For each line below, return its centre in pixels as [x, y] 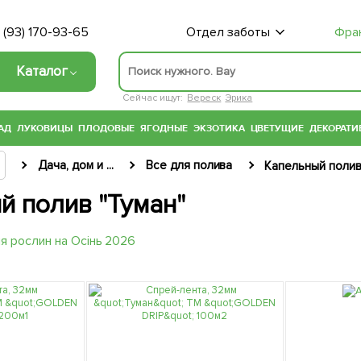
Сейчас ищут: [153, 98]
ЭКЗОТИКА [219, 129]
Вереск [204, 98]
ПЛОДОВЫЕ [106, 129]
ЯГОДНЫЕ [164, 129]
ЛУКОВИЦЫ [45, 129]
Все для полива [189, 166]
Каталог [42, 71]
